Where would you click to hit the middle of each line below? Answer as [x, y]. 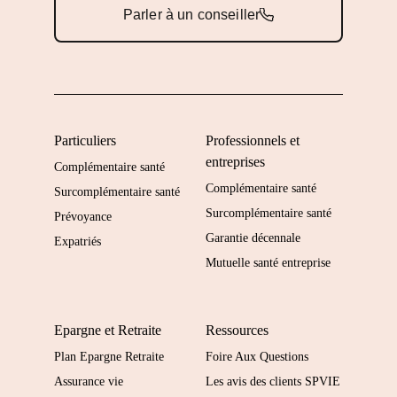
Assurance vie [88, 382]
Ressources [237, 331]
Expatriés [77, 242]
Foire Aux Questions [257, 357]
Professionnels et [253, 141]
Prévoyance [82, 217]
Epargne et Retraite [107, 331]
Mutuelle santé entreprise [268, 263]
